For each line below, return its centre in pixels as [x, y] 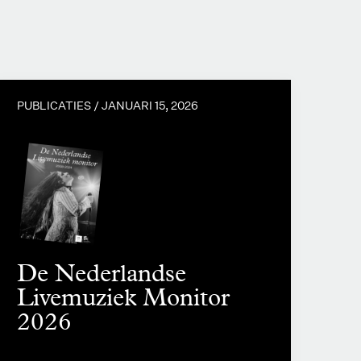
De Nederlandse [102, 273]
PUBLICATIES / [59, 106]
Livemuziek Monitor [123, 297]
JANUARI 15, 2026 [150, 106]
